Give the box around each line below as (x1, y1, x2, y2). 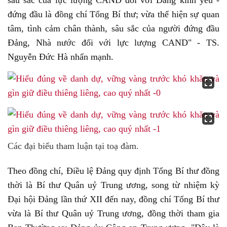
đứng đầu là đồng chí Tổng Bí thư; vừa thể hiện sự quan (8, 9, 219, 19)
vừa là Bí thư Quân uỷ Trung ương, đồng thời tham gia (8, 208, 219, 218)
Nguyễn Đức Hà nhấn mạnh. (8, 52, 113, 62)
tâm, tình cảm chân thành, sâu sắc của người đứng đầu (8, 23, 219, 33)
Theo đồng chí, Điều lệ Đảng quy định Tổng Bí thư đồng (8, 166, 219, 176)
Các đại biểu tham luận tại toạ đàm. (8, 141, 139, 151)
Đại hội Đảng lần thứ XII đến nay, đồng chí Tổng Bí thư (8, 194, 219, 204)
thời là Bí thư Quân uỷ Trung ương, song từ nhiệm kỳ (8, 180, 219, 190)
